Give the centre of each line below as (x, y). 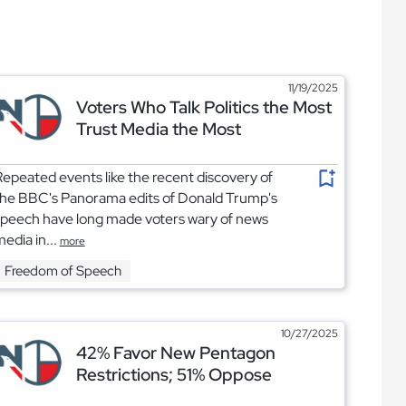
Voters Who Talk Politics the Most (204, 106)
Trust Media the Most (159, 128)
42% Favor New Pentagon (176, 352)
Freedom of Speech (63, 271)
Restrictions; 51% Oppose (174, 374)
